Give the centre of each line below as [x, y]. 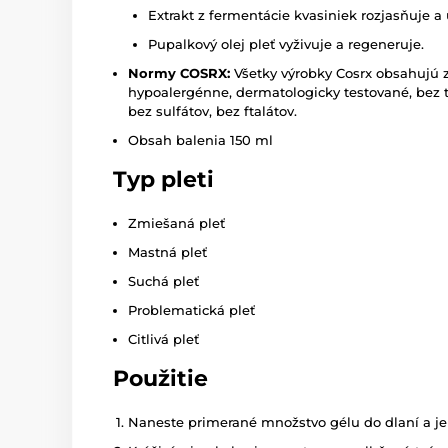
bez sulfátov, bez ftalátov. [212, 111]
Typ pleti [163, 180]
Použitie [160, 379]
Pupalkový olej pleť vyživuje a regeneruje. [286, 44]
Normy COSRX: [179, 73]
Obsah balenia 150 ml [200, 140]
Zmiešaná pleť [176, 223]
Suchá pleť [163, 281]
